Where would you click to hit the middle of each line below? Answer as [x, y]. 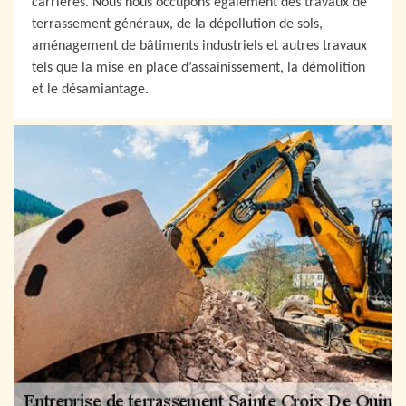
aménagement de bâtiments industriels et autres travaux [199, 46]
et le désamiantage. [90, 90]
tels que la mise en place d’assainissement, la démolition [198, 68]
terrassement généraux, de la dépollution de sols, [177, 24]
